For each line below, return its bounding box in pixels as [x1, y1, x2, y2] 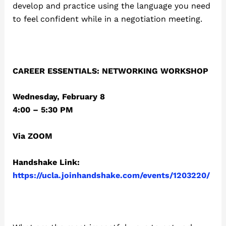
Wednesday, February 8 [12, 92, 105, 102]
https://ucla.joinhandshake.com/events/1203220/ [12, 170, 210, 180]
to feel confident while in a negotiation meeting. [12, 14, 202, 24]
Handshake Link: [12, 157, 80, 167]
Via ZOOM [12, 131, 52, 141]
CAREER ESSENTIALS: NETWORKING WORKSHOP [12, 66, 208, 76]
